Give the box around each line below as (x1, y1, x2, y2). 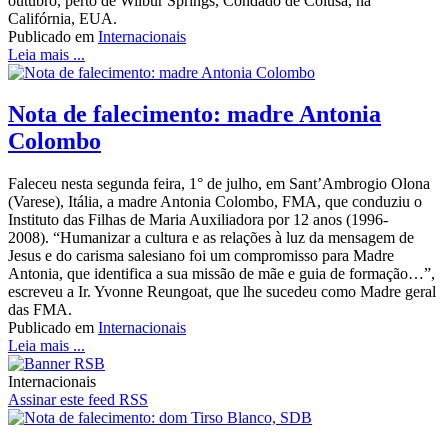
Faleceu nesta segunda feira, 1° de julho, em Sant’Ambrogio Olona (8, 175, 430, 193)
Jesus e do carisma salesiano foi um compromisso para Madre (8, 247, 394, 265)
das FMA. (8, 301, 84, 319)
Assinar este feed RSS (8, 391, 148, 409)
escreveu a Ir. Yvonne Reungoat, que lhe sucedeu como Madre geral (8, 283, 436, 301)
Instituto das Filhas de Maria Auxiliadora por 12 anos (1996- (8, 211, 388, 229)
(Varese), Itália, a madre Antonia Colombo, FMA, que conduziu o (8, 193, 422, 211)
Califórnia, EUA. (8, 9, 117, 27)
